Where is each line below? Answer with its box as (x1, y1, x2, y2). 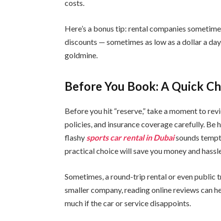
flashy (65, 133, 87, 143)
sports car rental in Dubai (86, 133, 175, 143)
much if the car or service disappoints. (65, 198, 191, 208)
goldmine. (65, 50, 98, 60)
